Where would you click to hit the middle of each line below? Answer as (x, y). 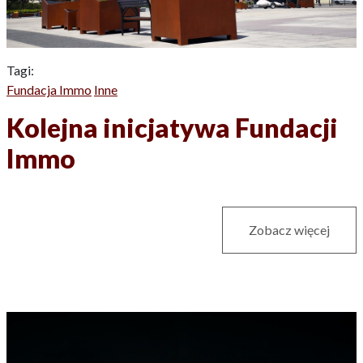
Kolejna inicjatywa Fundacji (172, 127)
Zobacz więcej (289, 229)
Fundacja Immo (49, 89)
